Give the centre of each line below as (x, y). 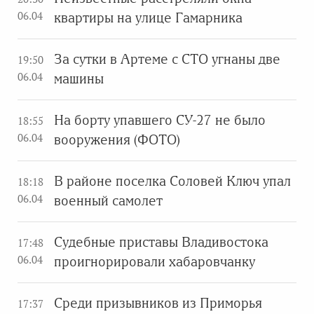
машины (79, 78)
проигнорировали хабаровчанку (155, 261)
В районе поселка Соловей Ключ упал (172, 181)
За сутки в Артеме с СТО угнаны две (167, 59)
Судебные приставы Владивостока (161, 242)
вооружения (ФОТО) (117, 139)
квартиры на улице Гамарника (148, 18)
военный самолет (108, 200)
